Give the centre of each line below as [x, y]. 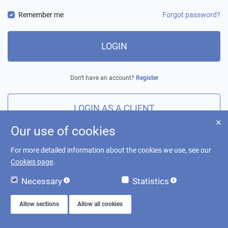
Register [147, 78]
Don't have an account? [103, 78]
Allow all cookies [100, 204]
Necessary [42, 181]
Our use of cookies [63, 131]
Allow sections [39, 204]
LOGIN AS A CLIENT [114, 109]
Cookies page [32, 162]
